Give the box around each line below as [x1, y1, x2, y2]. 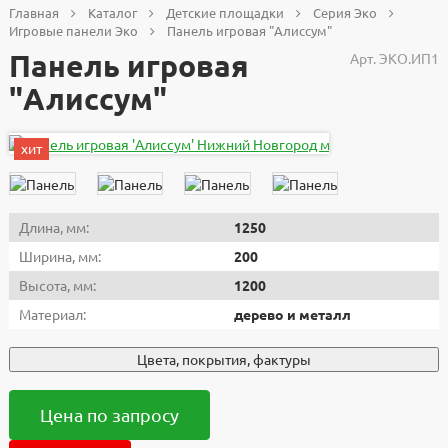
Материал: [19, 304, 86, 323]
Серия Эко [313, 3, 377, 21]
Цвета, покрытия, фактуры [137, 349, 311, 368]
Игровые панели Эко [9, 21, 138, 39]
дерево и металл [234, 304, 351, 323]
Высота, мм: [19, 275, 96, 294]
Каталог [88, 3, 137, 21]
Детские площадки [166, 3, 284, 21]
